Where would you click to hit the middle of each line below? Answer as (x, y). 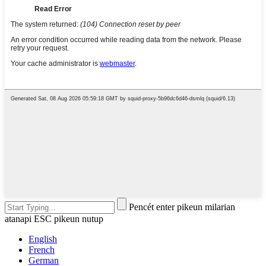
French (42, 249)
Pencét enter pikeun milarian (182, 207)
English (43, 239)
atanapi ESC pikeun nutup (54, 218)
